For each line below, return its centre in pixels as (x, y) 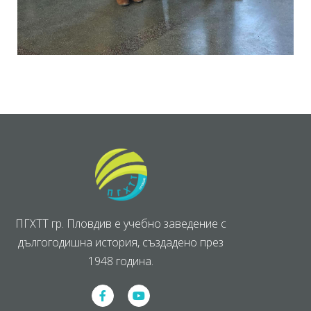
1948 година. (121, 261)
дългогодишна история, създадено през (121, 243)
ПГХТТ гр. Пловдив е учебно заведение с (121, 224)
